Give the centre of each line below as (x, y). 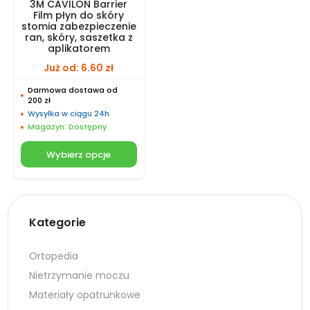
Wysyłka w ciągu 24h (68, 114)
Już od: (63, 68)
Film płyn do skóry (79, 16)
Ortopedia (54, 256)
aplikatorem (79, 49)
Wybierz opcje (79, 154)
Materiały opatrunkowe (85, 295)
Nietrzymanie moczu (80, 276)
